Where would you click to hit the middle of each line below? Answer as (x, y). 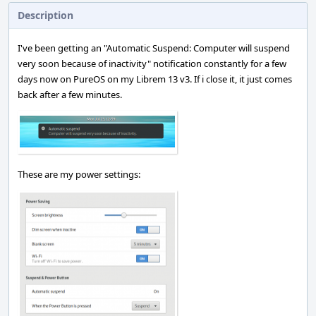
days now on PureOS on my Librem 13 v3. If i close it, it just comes (155, 79)
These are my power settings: (79, 174)
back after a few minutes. (70, 95)
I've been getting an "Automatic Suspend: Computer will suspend (154, 48)
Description (45, 15)
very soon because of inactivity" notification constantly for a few (152, 63)
